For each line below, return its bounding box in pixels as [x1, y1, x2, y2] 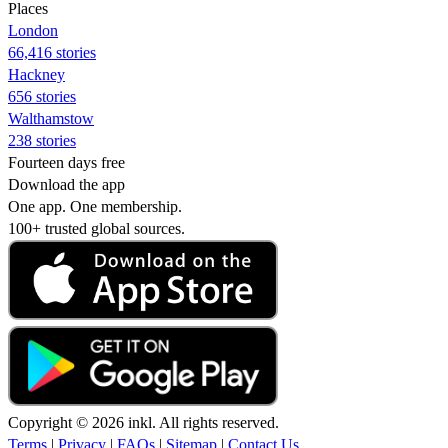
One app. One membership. [8, 197, 182, 215]
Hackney [8, 65, 65, 83]
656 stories [8, 87, 76, 105]
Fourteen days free [8, 153, 125, 171]
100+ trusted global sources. [8, 219, 185, 237]
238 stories [8, 131, 76, 149]
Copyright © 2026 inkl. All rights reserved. [8, 413, 279, 431]
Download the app [8, 175, 125, 193]
